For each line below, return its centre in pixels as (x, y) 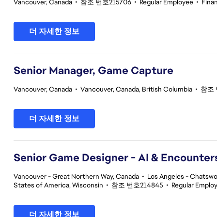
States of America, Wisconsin (58, 185)
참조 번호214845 (137, 185)
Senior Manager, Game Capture (93, 70)
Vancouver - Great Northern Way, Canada (76, 176)
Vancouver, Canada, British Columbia (136, 89)
